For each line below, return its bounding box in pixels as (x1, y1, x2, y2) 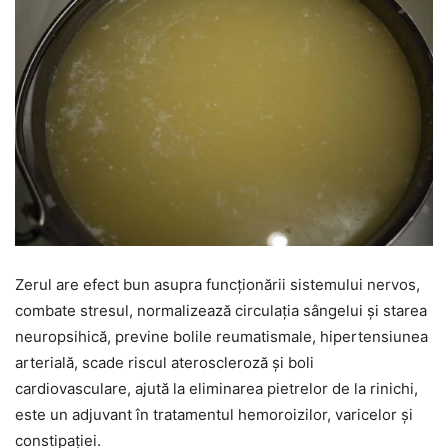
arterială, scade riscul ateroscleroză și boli (15, 353, 314, 373)
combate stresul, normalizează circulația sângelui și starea (15, 301, 427, 321)
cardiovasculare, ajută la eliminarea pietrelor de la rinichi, (15, 379, 418, 399)
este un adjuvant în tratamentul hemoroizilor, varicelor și (15, 405, 413, 425)
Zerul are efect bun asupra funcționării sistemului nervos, (15, 275, 420, 295)
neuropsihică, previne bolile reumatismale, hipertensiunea (15, 327, 428, 347)
